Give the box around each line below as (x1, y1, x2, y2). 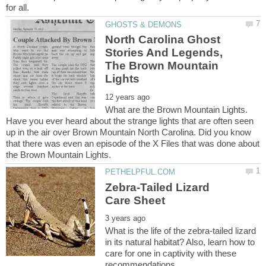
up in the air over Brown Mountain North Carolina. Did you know (6, 127, 251, 138)
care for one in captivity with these (105, 248, 237, 259)
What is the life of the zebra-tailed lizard (105, 226, 256, 236)
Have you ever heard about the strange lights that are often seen (6, 116, 254, 126)
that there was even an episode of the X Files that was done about (6, 138, 259, 149)
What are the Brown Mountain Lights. (105, 104, 248, 115)
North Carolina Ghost (105, 33, 221, 46)
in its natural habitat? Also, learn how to (105, 237, 255, 248)
